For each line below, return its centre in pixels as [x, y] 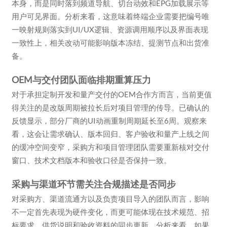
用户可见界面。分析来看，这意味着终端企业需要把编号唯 [110, 16]
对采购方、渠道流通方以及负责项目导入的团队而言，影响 [110, 198]
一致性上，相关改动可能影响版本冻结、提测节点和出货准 [110, 42]
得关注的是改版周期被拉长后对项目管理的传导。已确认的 [110, 107]
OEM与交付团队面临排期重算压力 [81, 80]
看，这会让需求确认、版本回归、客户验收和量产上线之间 [110, 134]
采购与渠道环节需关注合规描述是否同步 [93, 184]
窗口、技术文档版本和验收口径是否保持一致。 [91, 160]
